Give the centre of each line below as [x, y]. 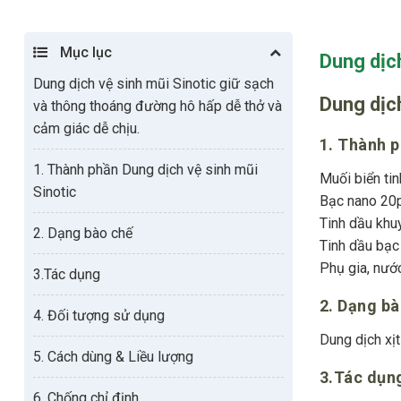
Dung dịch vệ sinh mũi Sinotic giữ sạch [154, 83]
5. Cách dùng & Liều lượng [113, 356]
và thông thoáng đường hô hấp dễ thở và [158, 106]
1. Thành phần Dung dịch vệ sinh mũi [145, 169]
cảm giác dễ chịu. [86, 128]
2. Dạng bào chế [83, 233]
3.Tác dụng [67, 274]
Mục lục [86, 52]
